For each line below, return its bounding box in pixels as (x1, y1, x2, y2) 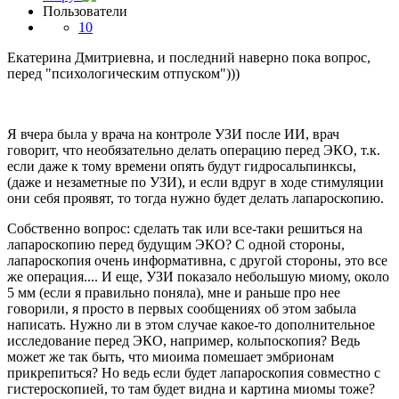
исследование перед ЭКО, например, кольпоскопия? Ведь (7, 332, 360, 348)
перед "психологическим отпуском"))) (7, 65, 240, 81)
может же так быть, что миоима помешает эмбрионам (7, 348, 334, 364)
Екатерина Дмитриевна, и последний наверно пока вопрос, (7, 49, 370, 65)
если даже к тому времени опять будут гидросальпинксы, (7, 158, 356, 174)
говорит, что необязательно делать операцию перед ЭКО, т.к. (7, 142, 380, 158)
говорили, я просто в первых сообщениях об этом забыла (7, 300, 356, 316)
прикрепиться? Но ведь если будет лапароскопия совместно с (7, 364, 380, 380)
